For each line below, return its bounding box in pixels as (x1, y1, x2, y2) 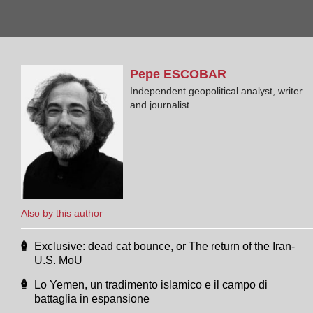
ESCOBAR (163, 66, 227, 81)
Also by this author (21, 207, 103, 219)
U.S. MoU (34, 254, 82, 266)
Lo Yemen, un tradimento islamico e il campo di (34, 278, 268, 291)
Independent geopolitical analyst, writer (130, 85, 303, 96)
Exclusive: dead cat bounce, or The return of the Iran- (34, 240, 295, 252)
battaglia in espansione (34, 292, 150, 305)
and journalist (130, 99, 190, 110)
